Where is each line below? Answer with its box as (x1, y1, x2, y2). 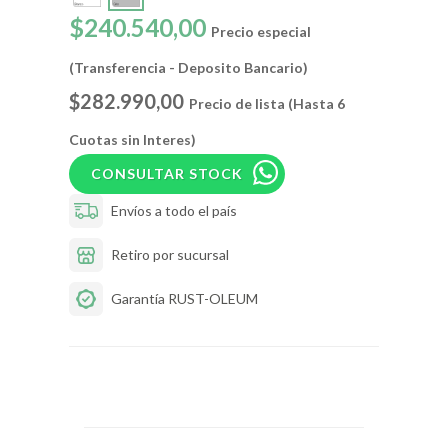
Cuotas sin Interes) (69, 130, 196, 148)
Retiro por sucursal (111, 246, 229, 264)
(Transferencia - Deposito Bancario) (69, 58, 308, 76)
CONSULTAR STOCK (91, 164, 243, 182)
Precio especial (211, 22, 311, 40)
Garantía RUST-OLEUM (111, 290, 258, 308)
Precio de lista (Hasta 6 (189, 94, 345, 112)
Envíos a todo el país (111, 202, 237, 220)
